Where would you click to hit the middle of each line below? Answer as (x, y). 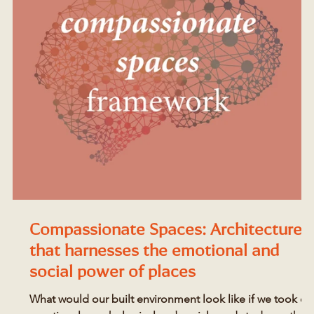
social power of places (112, 273)
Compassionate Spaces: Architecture (166, 231)
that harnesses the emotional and (154, 252)
